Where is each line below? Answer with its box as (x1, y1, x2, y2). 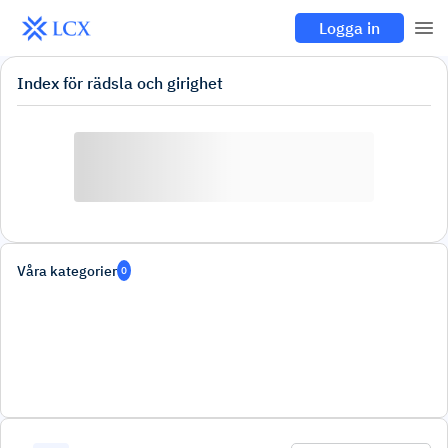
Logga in (319, 18, 380, 38)
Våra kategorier (17, 261, 117, 280)
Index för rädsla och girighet (17, 73, 223, 93)
